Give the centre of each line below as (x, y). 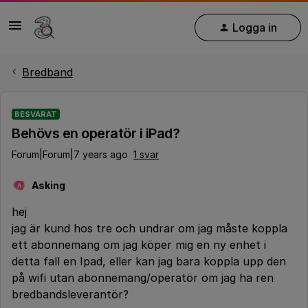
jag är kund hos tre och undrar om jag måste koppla (150, 228)
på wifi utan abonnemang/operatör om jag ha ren (143, 278)
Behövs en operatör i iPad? (96, 133)
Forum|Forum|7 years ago (70, 154)
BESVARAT (36, 114)
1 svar (146, 154)
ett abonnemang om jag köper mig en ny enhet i (139, 245)
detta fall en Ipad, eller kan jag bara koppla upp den (149, 261)
